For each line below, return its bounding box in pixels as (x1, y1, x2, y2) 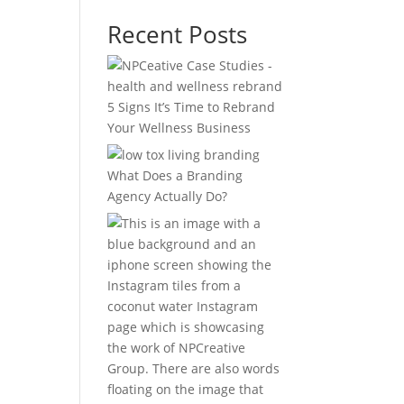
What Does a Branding (107, 166, 243, 184)
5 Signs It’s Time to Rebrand (107, 97, 276, 115)
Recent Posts (107, 17, 248, 50)
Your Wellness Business (107, 118, 252, 136)
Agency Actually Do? (107, 187, 228, 205)
